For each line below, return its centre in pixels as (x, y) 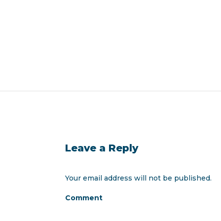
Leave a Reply (102, 148)
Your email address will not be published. (138, 178)
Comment (84, 198)
